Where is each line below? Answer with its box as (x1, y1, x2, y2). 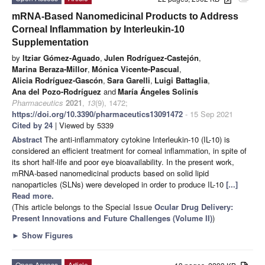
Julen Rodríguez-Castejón (104, 51, 199, 63)
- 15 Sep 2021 (183, 108, 233, 119)
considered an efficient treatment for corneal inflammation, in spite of (12, 144, 247, 156)
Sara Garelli (107, 74, 150, 86)
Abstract (12, 133, 44, 145)
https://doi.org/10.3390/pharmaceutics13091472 (12, 108, 183, 119)
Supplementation (12, 37, 89, 47)
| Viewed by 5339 (53, 119, 114, 131)
